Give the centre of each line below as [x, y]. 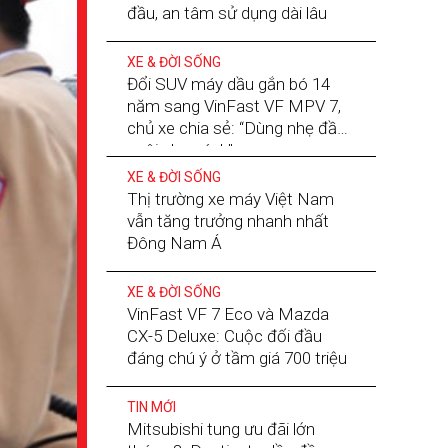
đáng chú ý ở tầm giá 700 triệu [236, 358]
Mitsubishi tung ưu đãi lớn [220, 429]
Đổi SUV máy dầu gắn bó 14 [228, 84]
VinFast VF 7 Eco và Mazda [227, 314]
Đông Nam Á [174, 243]
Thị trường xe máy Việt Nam [230, 199]
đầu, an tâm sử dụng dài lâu [226, 13]
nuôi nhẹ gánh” [179, 150]
